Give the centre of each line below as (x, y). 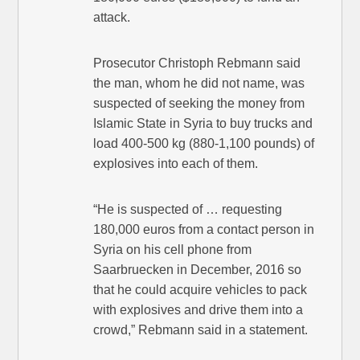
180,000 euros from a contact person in (204, 230)
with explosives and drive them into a (198, 310)
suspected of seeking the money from (199, 104)
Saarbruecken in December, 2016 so (198, 270)
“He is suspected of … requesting (188, 210)
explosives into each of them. (176, 164)
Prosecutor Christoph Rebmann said (197, 63)
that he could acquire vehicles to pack (200, 290)
